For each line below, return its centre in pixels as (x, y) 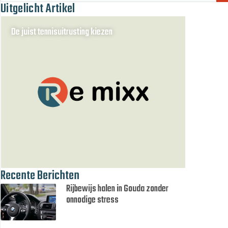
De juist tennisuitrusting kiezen (62, 33)
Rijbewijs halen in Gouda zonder (118, 189)
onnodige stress (93, 201)
